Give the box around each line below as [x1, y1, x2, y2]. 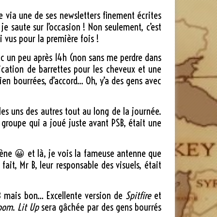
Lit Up [17, 201, 39, 213]
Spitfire [125, 189, 151, 201]
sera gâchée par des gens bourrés [39, 201, 162, 213]
